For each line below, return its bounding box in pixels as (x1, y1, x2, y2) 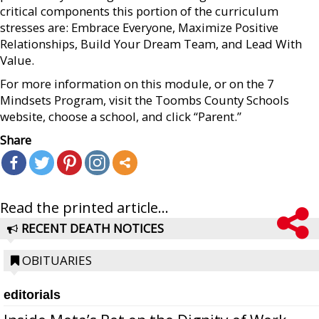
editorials (4, 287, 61, 302)
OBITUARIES (22, 251, 92, 268)
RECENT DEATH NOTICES (21, 219, 164, 236)
